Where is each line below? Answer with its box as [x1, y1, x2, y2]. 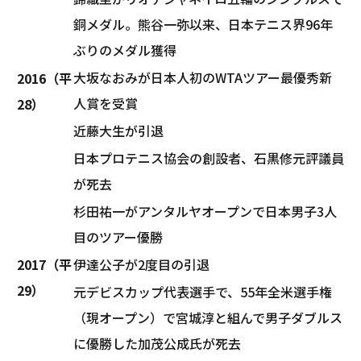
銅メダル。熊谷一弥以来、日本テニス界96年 [73, 14, 333, 34]
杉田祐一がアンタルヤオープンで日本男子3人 [73, 201, 337, 221]
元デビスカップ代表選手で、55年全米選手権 [73, 281, 332, 301]
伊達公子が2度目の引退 [73, 254, 210, 274]
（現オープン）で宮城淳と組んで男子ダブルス [73, 307, 342, 327]
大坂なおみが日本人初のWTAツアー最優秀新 [73, 67, 332, 87]
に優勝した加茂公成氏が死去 [73, 333, 241, 353]
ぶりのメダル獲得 [73, 39, 176, 60]
